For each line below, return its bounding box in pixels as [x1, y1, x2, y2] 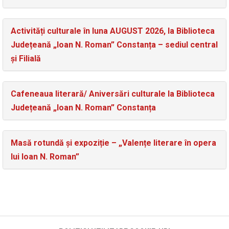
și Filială [11, 54, 41, 64]
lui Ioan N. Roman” [11, 152, 79, 162]
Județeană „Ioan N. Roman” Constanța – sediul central [11, 40, 218, 50]
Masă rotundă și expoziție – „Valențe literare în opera [11, 138, 216, 148]
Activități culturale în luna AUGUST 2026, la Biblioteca [11, 26, 215, 36]
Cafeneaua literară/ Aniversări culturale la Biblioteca [11, 89, 215, 99]
